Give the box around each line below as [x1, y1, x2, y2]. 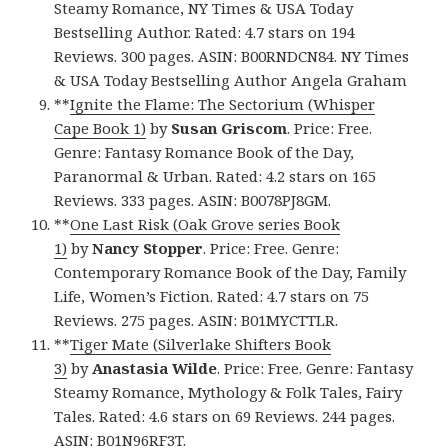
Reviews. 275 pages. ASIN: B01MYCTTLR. [54, 309, 339, 330]
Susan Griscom [171, 117, 288, 138]
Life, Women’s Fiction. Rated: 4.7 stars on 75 [54, 285, 370, 306]
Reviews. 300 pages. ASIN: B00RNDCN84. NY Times [54, 45, 410, 66]
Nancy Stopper [92, 237, 204, 258]
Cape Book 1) [54, 117, 147, 138]
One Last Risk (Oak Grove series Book [70, 213, 341, 234]
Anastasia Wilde [92, 357, 218, 378]
